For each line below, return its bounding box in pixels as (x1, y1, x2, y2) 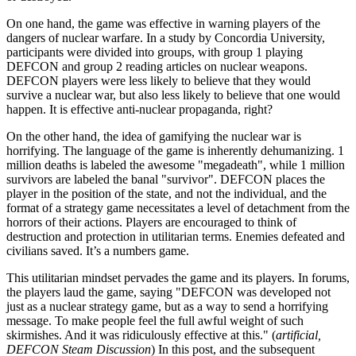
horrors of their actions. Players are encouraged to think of (6, 215, 296, 230)
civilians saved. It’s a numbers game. (6, 244, 189, 258)
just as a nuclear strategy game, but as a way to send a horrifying (6, 300, 328, 314)
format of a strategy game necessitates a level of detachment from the (6, 201, 350, 215)
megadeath (203, 158, 257, 172)
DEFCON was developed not (181, 285, 331, 300)
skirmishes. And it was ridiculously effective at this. (6, 328, 263, 342)
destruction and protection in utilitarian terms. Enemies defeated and (6, 230, 345, 244)
